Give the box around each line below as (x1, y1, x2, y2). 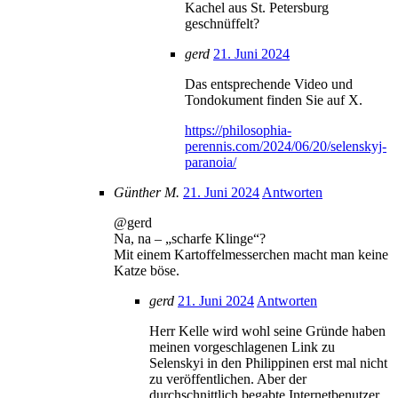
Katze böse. (114, 262, 179, 278)
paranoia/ (185, 154, 236, 170)
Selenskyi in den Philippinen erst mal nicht (149, 354, 387, 370)
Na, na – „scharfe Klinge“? (114, 230, 266, 246)
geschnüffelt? (185, 15, 259, 31)
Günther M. (114, 184, 179, 200)
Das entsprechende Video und (185, 76, 353, 92)
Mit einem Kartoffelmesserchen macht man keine (114, 246, 388, 262)
